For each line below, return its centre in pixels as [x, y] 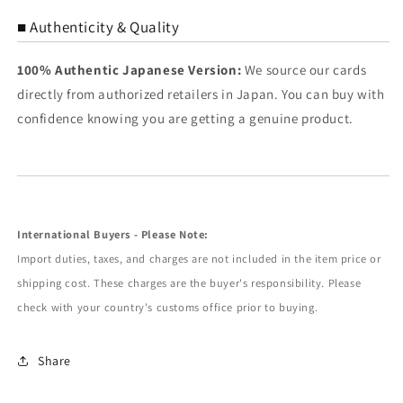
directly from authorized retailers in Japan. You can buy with [201, 94]
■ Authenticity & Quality [99, 27]
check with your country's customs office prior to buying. [168, 308]
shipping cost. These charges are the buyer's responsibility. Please [189, 283]
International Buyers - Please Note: [113, 235]
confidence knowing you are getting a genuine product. [185, 119]
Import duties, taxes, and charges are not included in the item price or [199, 259]
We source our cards [304, 70]
